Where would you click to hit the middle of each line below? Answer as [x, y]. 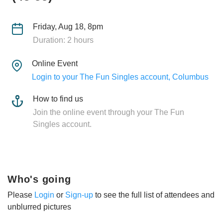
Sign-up [79, 195]
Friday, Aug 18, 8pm [68, 26]
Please [21, 195]
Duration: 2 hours [63, 40]
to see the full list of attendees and [154, 195]
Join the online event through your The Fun [109, 112]
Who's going [39, 179]
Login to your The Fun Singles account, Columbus [120, 77]
